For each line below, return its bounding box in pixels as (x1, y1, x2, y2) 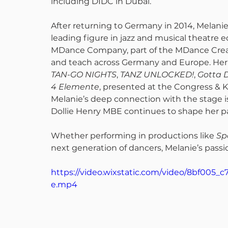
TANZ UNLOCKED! (120, 70, 194, 79)
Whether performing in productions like (51, 131, 216, 140)
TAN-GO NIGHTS (51, 70, 117, 79)
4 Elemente (51, 82, 99, 92)
